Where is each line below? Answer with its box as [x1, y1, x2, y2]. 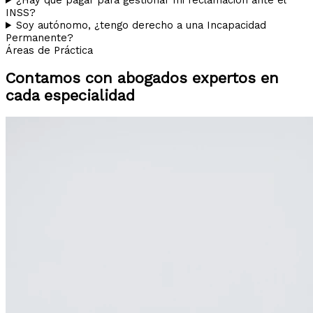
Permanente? [6, 31, 73, 44]
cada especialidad [6, 87, 135, 105]
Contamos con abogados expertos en [6, 69, 279, 87]
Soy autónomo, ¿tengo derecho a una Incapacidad [16, 18, 267, 31]
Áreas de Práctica [6, 43, 93, 57]
